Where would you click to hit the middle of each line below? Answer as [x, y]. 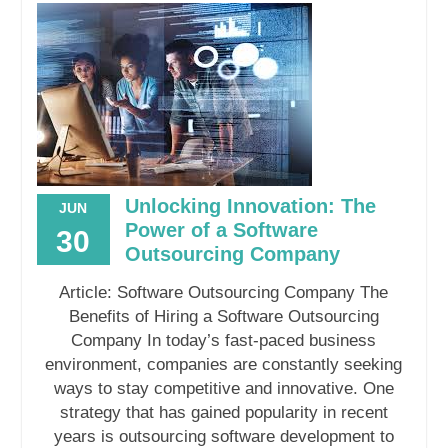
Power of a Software [221, 230]
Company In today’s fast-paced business [224, 341]
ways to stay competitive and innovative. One [223, 389]
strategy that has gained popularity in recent [223, 413]
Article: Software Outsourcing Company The [224, 293]
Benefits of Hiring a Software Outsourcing [223, 317]
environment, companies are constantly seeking [224, 365]
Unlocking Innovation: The [250, 206]
